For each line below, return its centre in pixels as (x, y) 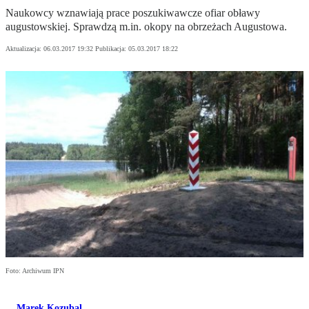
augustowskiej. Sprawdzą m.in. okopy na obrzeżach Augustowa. (146, 27)
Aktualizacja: (24, 49)
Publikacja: (112, 49)
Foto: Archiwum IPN (35, 271)
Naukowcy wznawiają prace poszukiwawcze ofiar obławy (133, 13)
